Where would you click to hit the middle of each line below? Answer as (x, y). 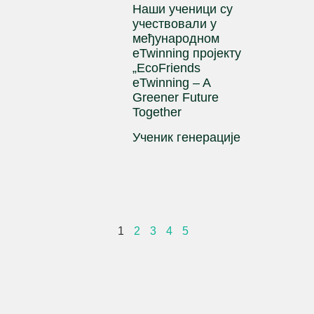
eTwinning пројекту (187, 54)
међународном (176, 39)
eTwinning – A (172, 83)
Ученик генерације (187, 138)
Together (157, 112)
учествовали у (175, 24)
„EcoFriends (167, 68)
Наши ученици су (183, 9)
